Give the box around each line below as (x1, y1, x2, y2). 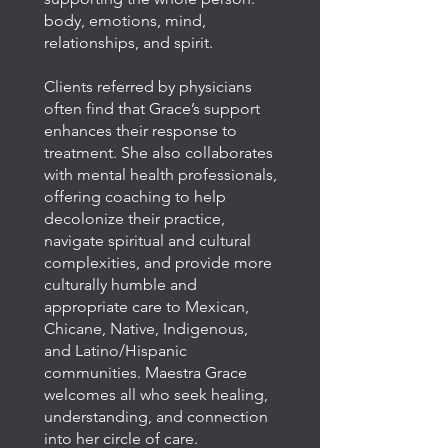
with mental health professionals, (44, 165, 277, 184)
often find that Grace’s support (44, 99, 260, 118)
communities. (44, 363, 145, 382)
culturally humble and (44, 275, 197, 294)
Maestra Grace (145, 363, 247, 382)
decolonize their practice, (44, 209, 225, 228)
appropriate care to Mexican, (44, 297, 249, 316)
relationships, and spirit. (44, 33, 213, 52)
